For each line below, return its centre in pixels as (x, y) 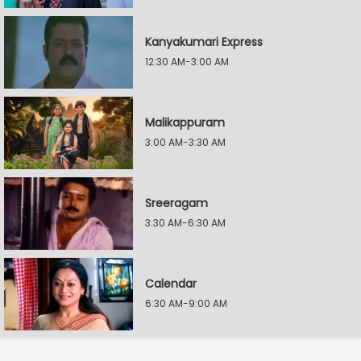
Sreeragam (176, 203)
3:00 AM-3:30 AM (185, 142)
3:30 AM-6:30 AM (185, 223)
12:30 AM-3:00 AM (187, 62)
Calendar (171, 284)
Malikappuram (185, 122)
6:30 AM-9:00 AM (186, 303)
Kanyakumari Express (204, 42)
